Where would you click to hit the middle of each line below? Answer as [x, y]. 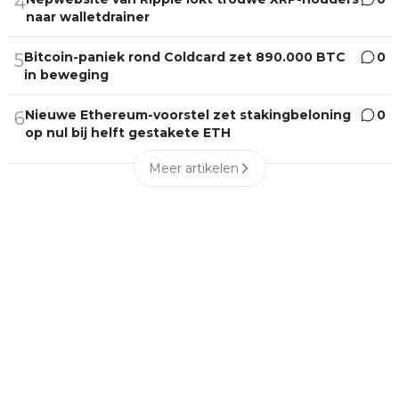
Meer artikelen [194, 169]
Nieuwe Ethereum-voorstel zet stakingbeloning [188, 115]
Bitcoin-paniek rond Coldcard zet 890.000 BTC [185, 57]
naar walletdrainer [88, 17]
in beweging [66, 75]
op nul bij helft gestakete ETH [128, 133]
